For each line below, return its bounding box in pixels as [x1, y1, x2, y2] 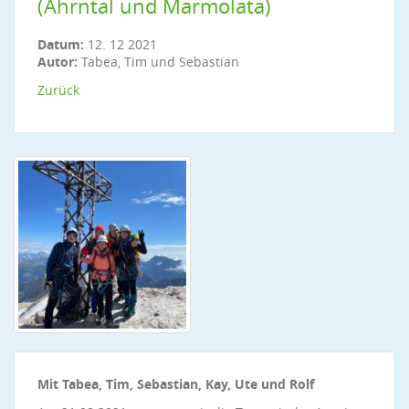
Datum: [37, 36, 88, 53]
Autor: [37, 53, 78, 70]
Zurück [37, 81, 79, 99]
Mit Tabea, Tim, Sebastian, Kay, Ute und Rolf [37, 375, 314, 393]
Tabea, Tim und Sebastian [78, 53, 239, 70]
